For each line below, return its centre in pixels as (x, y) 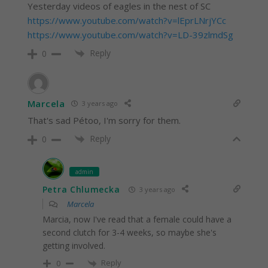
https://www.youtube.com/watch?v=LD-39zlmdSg (130, 34)
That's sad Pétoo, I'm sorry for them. (104, 120)
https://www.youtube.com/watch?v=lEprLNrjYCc (127, 20)
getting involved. (74, 246)
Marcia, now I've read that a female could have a (137, 220)
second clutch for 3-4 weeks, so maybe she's (129, 233)
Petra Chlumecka (81, 189)
